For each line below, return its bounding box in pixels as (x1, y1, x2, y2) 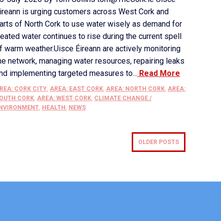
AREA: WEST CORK (37, 95, 91, 102)
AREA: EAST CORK (50, 85, 103, 92)
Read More (137, 69, 180, 78)
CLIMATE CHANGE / (94, 95, 151, 102)
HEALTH (42, 104, 66, 111)
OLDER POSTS (138, 139, 179, 146)
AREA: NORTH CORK (106, 85, 165, 92)
